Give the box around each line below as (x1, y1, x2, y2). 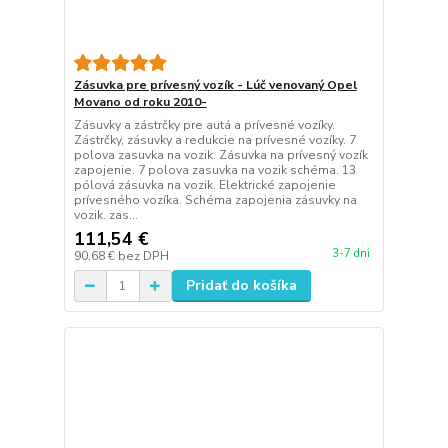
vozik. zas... (73, 207, 138, 224)
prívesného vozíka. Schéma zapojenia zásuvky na (73, 192, 357, 209)
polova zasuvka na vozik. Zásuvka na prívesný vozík (73, 147, 368, 164)
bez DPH (117, 248, 169, 265)
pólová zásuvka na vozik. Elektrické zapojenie (73, 177, 336, 194)
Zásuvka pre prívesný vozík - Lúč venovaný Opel (73, 77, 357, 94)
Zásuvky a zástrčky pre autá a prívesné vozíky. (73, 117, 335, 134)
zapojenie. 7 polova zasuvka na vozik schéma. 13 (73, 162, 356, 179)
